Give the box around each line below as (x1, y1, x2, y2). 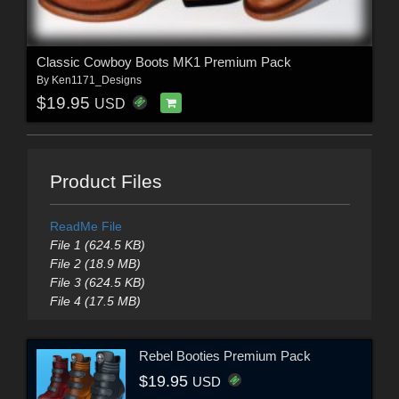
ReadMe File (49, 218, 122, 233)
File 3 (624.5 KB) (49, 274, 145, 289)
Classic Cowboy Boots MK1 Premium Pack (36, 53, 291, 69)
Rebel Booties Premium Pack (139, 348, 311, 364)
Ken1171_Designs (51, 73, 142, 86)
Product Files (49, 170, 162, 191)
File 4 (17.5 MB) (49, 293, 141, 308)
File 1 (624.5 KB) (49, 237, 145, 252)
